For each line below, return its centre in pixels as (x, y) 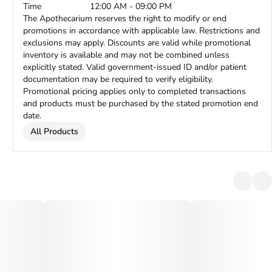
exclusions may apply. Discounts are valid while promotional (137, 43)
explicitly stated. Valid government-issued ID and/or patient (135, 67)
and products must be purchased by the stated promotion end (141, 104)
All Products (55, 131)
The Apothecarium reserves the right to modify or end (125, 19)
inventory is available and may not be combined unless (127, 55)
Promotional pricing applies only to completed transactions (135, 91)
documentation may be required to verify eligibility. (118, 79)
